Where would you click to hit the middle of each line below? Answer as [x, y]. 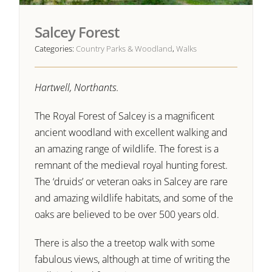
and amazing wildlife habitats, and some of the [134, 198]
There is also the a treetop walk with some [125, 243]
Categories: [56, 48]
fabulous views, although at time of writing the [133, 259]
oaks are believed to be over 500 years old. [127, 214]
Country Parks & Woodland [124, 48]
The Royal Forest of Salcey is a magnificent [125, 116]
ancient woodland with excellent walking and [131, 132]
